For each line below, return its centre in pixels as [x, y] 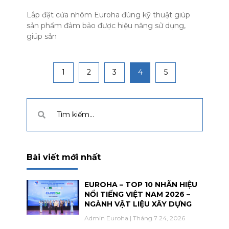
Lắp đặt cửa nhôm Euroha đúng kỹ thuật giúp [108, 15]
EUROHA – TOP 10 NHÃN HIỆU [141, 184]
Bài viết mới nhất [63, 157]
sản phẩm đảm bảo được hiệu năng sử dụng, [106, 25]
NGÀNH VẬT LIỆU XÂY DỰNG [138, 204]
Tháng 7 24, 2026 [158, 218]
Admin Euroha [107, 218]
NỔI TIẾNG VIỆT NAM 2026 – [137, 194]
